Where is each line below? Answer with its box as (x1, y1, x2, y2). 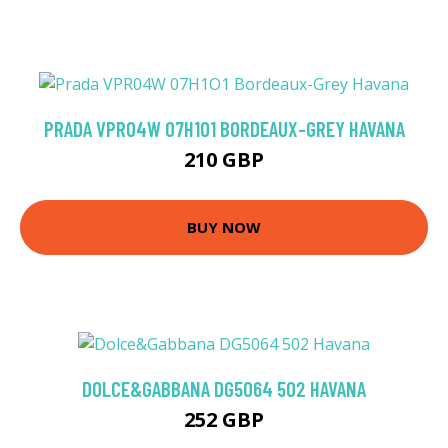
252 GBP (184, 405, 264, 433)
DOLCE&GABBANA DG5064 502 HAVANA (82, 375, 366, 401)
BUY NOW (187, 217, 261, 238)
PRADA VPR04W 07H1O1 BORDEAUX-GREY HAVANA (43, 115, 405, 141)
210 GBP (184, 145, 264, 173)
